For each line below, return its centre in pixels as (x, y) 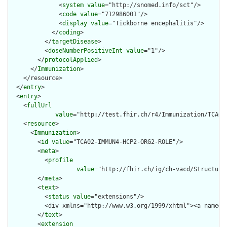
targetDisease (75, 42)
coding (69, 33)
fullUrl (39, 106)
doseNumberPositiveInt (85, 51)
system (73, 5)
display (75, 24)
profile (61, 160)
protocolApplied (71, 60)
